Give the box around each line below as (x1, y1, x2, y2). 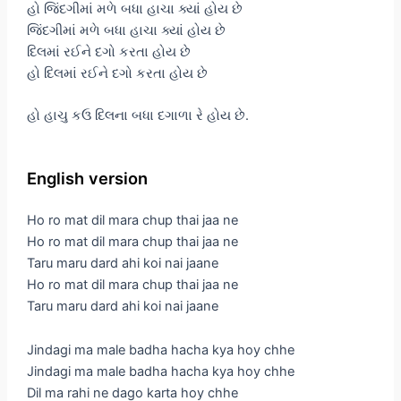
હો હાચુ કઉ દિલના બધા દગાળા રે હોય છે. (26, 107, 249, 124)
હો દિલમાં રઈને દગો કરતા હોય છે (26, 64, 208, 81)
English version (26, 167, 148, 188)
